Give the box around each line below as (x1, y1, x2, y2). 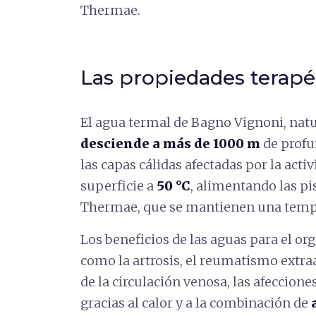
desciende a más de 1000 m (80, 135, 260, 152)
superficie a (80, 178, 157, 194)
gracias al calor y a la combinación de (80, 295, 311, 311)
